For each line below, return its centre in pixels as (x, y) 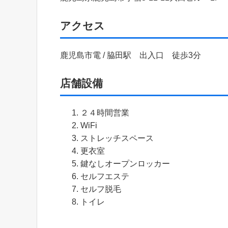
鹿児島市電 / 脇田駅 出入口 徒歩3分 (131, 55)
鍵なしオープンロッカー (125, 163)
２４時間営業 (105, 112)
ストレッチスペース (117, 138)
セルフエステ (105, 176)
